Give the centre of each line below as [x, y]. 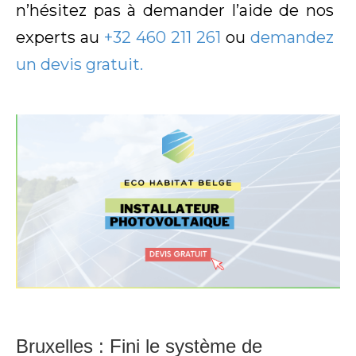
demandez [292, 37]
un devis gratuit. [79, 64]
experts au [60, 37]
